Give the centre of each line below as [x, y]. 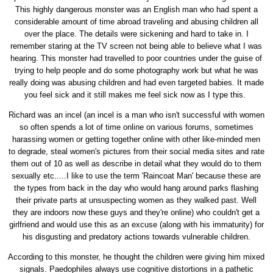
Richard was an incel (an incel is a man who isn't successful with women [136, 115]
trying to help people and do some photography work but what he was [136, 71]
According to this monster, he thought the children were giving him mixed [136, 257]
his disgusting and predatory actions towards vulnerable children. [136, 237]
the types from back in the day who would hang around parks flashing [136, 188]
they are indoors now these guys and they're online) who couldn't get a [136, 213]
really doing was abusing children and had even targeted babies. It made [136, 83]
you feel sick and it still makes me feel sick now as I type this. [136, 95]
